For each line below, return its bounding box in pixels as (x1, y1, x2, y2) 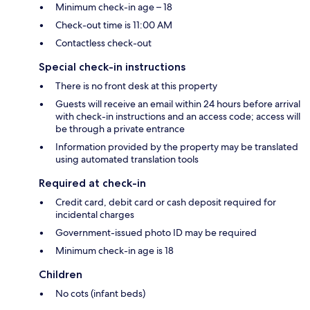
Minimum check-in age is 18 (55, 244, 174, 257)
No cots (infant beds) (55, 287, 145, 300)
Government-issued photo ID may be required (55, 226, 257, 239)
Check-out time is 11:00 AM (55, 19, 172, 32)
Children (39, 268, 82, 282)
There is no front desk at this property (55, 80, 217, 93)
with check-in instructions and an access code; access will (55, 110, 300, 123)
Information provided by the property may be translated (55, 140, 298, 154)
